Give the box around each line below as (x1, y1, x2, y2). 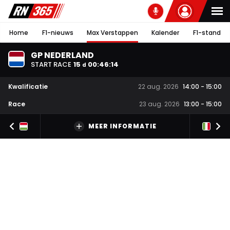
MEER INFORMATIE (88, 122, 157, 131)
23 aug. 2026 (139, 100, 180, 109)
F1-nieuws (42, 28, 73, 37)
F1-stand (193, 28, 221, 37)
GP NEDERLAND (31, 49, 94, 61)
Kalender (151, 28, 180, 37)
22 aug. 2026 (138, 82, 179, 91)
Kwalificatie (8, 82, 48, 91)
